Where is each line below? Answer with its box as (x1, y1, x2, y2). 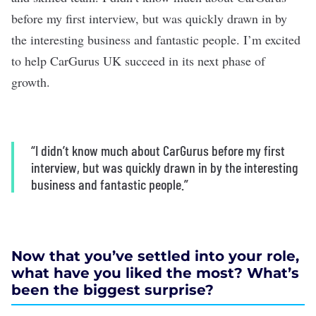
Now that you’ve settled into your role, (11, 248, 299, 265)
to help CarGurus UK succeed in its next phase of (11, 52, 265, 69)
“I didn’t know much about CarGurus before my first (31, 142, 285, 159)
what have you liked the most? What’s (11, 265, 299, 281)
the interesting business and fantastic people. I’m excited (11, 31, 300, 48)
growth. (11, 73, 50, 90)
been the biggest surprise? (11, 281, 214, 298)
